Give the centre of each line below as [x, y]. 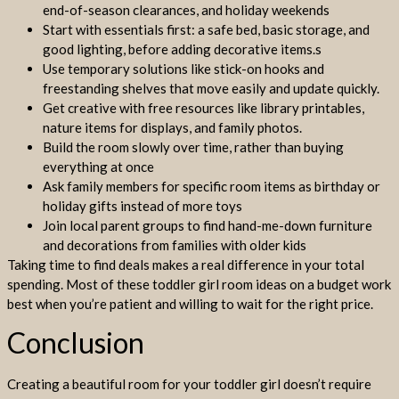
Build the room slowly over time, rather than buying [193, 147]
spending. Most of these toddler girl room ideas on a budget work [199, 284]
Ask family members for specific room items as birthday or [212, 186]
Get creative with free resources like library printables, [204, 107]
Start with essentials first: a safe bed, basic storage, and [206, 29]
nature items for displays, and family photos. [172, 127]
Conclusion [76, 343]
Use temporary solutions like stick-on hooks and [183, 68]
